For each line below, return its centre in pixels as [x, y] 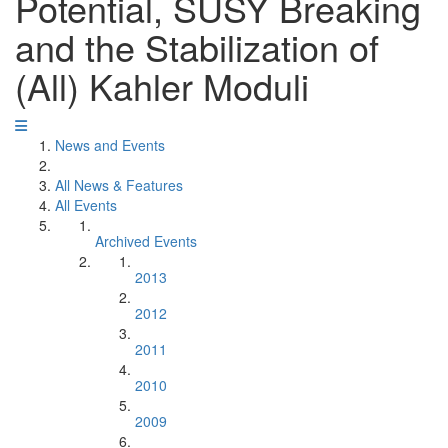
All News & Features [119, 185]
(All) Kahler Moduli [162, 85]
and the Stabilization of [197, 46]
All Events [86, 205]
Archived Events [146, 241]
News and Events [110, 145]
